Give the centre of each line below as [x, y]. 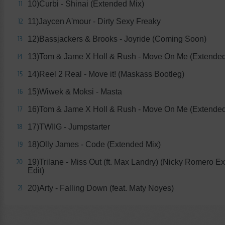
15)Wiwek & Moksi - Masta [75, 92]
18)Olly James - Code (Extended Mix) [94, 145]
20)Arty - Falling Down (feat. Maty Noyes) [101, 188]
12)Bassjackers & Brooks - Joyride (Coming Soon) [117, 39]
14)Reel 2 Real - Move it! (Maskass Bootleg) [106, 74]
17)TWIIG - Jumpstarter [69, 127]
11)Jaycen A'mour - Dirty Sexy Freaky [94, 22]
